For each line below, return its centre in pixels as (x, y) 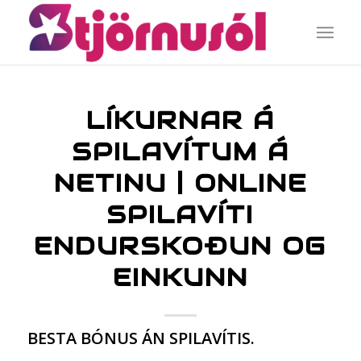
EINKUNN (180, 278)
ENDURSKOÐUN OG (180, 246)
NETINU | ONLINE (180, 183)
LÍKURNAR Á (180, 120)
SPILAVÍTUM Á (180, 152)
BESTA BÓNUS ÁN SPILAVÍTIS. (141, 338)
